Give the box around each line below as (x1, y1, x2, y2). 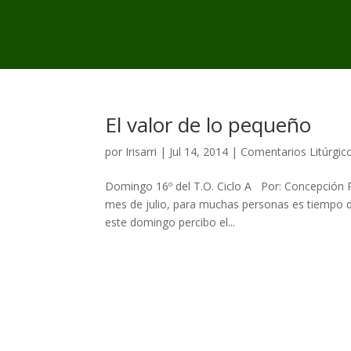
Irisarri (125, 143, 157, 159)
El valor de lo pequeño (105, 110, 312, 139)
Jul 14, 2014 (169, 143, 229, 159)
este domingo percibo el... (105, 214, 236, 230)
